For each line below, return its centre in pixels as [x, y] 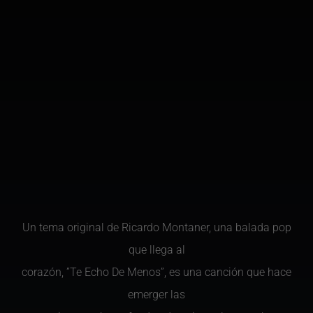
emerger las [156, 294]
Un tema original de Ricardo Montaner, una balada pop [156, 227]
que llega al [156, 250]
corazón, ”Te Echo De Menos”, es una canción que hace [156, 272]
